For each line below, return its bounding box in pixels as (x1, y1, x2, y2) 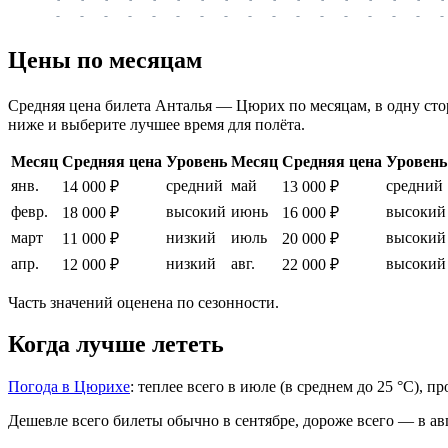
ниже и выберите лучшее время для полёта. (8, 115, 305, 133)
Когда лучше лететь (8, 331, 224, 358)
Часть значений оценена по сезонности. (8, 293, 279, 311)
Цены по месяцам (8, 46, 202, 73)
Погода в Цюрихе (8, 378, 130, 396)
